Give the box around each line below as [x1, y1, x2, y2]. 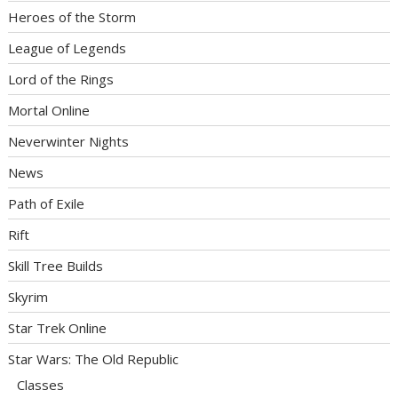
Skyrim [8, 288, 49, 306]
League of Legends [8, 39, 127, 58]
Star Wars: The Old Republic [8, 350, 179, 369]
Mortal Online [8, 101, 91, 120]
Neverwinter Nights [8, 132, 130, 151]
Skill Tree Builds [8, 257, 104, 275]
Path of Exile [8, 195, 85, 213]
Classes [17, 376, 65, 394]
